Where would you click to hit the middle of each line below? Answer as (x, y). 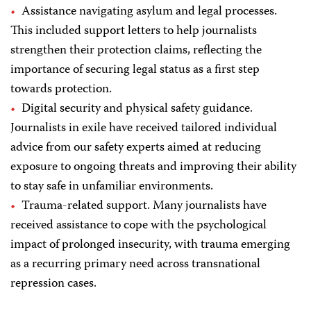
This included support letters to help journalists (134, 32)
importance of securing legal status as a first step (135, 70)
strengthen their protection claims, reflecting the (136, 51)
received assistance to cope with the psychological (138, 226)
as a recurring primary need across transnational (135, 265)
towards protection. (61, 90)
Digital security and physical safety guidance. (137, 109)
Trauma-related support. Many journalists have (144, 207)
